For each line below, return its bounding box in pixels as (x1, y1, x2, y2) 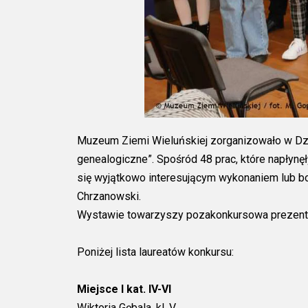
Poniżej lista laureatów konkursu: (77, 245, 234, 258)
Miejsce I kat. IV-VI (77, 282, 171, 296)
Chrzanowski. (77, 189, 141, 203)
